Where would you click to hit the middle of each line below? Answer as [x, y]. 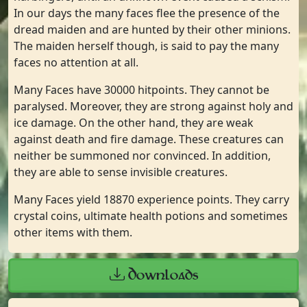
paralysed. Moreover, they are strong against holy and [153, 106]
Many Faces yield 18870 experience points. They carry [151, 199]
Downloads [161, 275]
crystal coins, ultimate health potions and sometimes [151, 216]
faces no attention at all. [76, 62]
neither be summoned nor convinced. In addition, [142, 156]
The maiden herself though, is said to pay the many [146, 46]
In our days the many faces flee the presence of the [147, 13]
